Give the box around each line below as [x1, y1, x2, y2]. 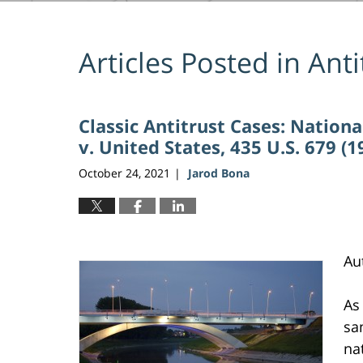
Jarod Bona [188, 164, 250, 181]
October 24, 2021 [79, 164, 170, 181]
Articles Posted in [79, 44, 301, 81]
